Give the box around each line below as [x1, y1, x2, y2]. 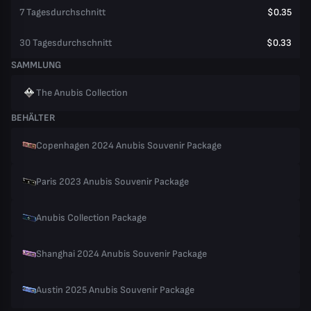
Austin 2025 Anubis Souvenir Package [36, 284, 194, 296]
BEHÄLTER [11, 112, 56, 124]
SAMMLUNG [11, 59, 61, 71]
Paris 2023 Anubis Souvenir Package [36, 176, 189, 187]
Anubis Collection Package [36, 212, 146, 224]
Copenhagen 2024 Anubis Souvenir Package [36, 140, 221, 151]
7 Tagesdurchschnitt [19, 6, 106, 18]
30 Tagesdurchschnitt [19, 37, 112, 49]
